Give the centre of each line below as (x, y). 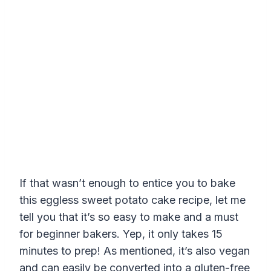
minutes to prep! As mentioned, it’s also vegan (135, 251)
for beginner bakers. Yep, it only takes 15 (121, 234)
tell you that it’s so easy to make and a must (129, 217)
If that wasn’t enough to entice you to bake (127, 183)
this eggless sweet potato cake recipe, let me (132, 200)
